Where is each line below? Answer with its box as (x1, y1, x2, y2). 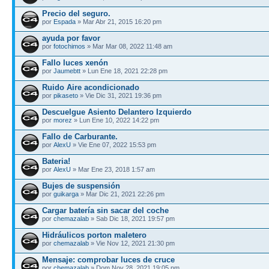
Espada (53, 17, 76, 25)
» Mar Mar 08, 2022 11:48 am (85, 42, 172, 50)
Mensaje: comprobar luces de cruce (42, 255, 175, 264)
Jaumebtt (53, 67, 80, 74)
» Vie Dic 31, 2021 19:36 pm (78, 91, 162, 99)
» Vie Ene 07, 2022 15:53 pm (71, 141, 156, 148)
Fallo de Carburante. (42, 131, 118, 141)
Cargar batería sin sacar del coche (42, 205, 169, 215)
